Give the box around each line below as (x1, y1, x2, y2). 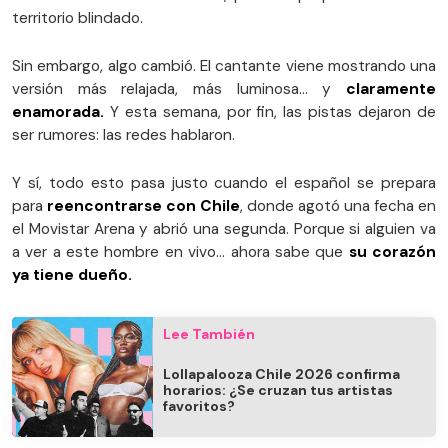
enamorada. (12, 102, 104, 123)
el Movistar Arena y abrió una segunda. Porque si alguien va (12, 219, 436, 240)
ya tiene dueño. (12, 265, 132, 286)
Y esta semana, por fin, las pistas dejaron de (104, 102, 436, 123)
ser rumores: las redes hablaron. (12, 125, 235, 146)
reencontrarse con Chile (43, 196, 240, 217)
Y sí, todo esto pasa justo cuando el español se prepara (12, 173, 436, 194)
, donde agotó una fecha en (240, 196, 436, 217)
